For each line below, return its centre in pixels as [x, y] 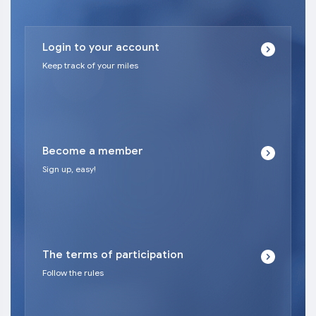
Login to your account [101, 48]
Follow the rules [73, 273]
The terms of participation [113, 255]
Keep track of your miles [90, 66]
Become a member [93, 151]
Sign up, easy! [69, 169]
